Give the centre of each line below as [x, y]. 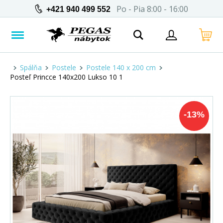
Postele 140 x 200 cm [121, 67]
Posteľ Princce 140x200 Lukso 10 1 [66, 77]
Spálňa [31, 67]
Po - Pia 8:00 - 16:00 [149, 9]
